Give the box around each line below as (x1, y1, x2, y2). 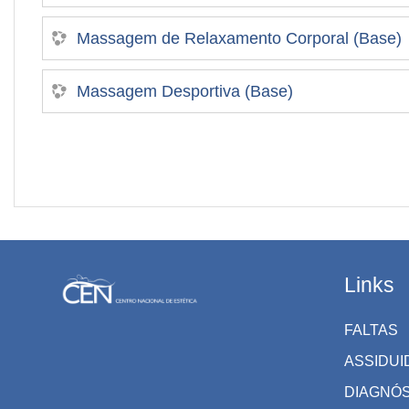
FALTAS (344, 321, 398, 338)
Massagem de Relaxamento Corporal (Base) (77, 28, 402, 47)
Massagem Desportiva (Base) (77, 81, 293, 100)
